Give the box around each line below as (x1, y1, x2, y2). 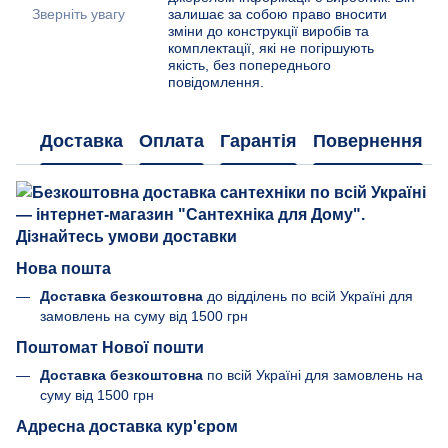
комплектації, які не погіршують (168, 40, 374, 57)
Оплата (139, 130, 204, 151)
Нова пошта (16, 259, 111, 278)
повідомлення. (168, 74, 264, 91)
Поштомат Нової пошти (16, 337, 204, 356)
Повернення (313, 130, 423, 151)
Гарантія (220, 130, 297, 151)
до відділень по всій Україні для (203, 288, 413, 305)
